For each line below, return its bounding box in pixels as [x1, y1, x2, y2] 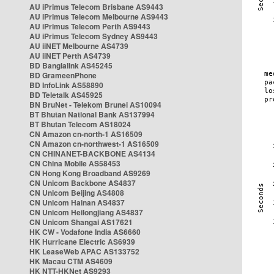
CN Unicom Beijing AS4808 [29, 187, 124, 198]
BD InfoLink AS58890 [29, 80, 103, 91]
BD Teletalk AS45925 [29, 89, 103, 100]
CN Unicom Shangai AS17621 [29, 217, 133, 228]
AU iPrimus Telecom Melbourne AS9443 [29, 11, 168, 22]
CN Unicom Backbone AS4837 [29, 177, 136, 188]
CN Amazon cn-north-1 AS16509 [29, 128, 143, 139]
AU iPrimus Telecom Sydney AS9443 [29, 31, 158, 42]
